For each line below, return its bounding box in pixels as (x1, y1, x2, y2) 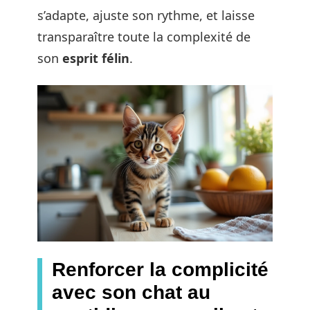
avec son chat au (52, 282, 210, 304)
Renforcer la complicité (52, 259, 268, 281)
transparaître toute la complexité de (37, 28, 250, 45)
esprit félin (62, 50, 129, 66)
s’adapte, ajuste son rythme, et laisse (37, 7, 255, 24)
